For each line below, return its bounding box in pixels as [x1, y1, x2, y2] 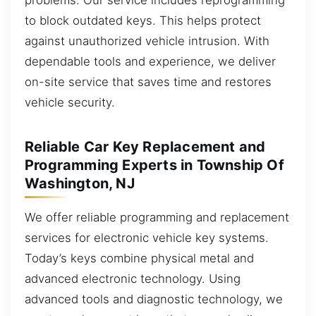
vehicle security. [25, 95, 115, 109]
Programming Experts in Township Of [25, 157, 284, 174]
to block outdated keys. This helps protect [25, 13, 261, 28]
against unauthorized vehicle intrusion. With [25, 33, 269, 48]
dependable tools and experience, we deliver [25, 54, 276, 68]
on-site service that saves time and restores [25, 74, 272, 89]
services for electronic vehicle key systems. [25, 230, 269, 245]
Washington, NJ [25, 175, 135, 192]
